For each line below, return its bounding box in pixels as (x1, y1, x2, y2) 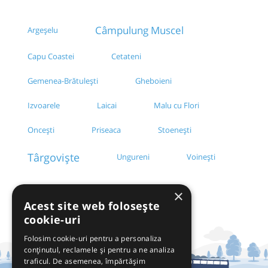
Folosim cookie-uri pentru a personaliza (24, 233, 162, 243)
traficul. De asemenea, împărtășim (24, 256, 145, 266)
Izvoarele (28, 100, 60, 111)
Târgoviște (28, 150, 80, 165)
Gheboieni (135, 75, 172, 87)
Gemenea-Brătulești (28, 75, 98, 87)
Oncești (28, 124, 54, 136)
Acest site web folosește (24, 199, 160, 213)
